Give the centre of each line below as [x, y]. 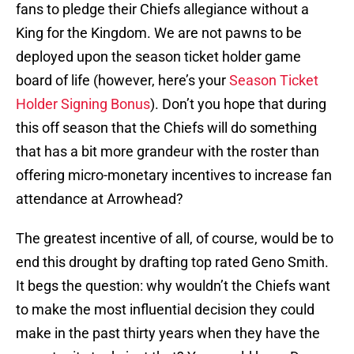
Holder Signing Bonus [83, 104]
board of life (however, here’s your [122, 81]
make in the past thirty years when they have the [168, 333]
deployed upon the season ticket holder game [158, 57]
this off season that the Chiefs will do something [166, 128]
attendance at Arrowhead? [100, 199]
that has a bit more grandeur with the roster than [168, 152]
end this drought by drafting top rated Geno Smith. [172, 262]
